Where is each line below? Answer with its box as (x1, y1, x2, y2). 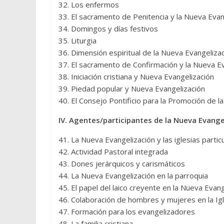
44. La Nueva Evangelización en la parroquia (58, 170, 208, 180)
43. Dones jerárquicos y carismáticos (58, 158, 185, 168)
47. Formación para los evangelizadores (58, 206, 195, 216)
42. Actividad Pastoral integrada (58, 146, 168, 156)
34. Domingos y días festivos (58, 23, 158, 33)
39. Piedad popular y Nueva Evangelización (58, 83, 205, 93)
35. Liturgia (58, 35, 96, 45)
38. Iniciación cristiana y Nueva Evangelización (58, 71, 214, 81)
